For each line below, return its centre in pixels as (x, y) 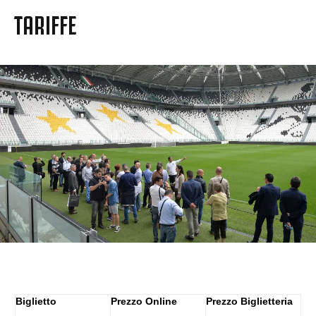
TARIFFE (45, 23)
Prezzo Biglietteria (249, 301)
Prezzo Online (144, 301)
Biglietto (36, 301)
